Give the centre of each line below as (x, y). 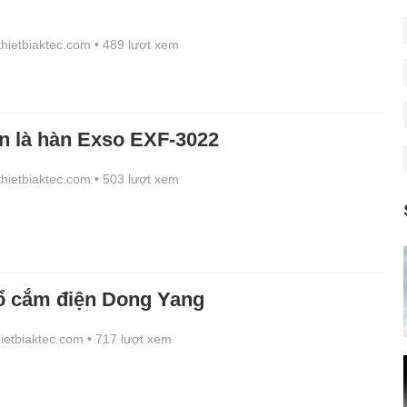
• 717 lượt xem (129, 339)
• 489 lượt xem (137, 45)
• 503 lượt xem (137, 179)
